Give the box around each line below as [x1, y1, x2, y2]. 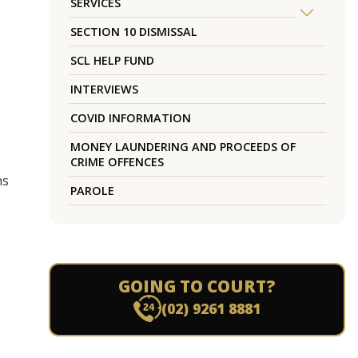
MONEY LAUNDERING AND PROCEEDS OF [70, 139, 296, 155]
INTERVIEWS [70, 82, 138, 97]
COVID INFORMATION [70, 110, 191, 126]
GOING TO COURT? [117, 275, 276, 298]
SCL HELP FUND [70, 53, 154, 69]
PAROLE [70, 183, 114, 199]
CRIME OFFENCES [70, 154, 164, 170]
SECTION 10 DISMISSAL [70, 24, 197, 40]
